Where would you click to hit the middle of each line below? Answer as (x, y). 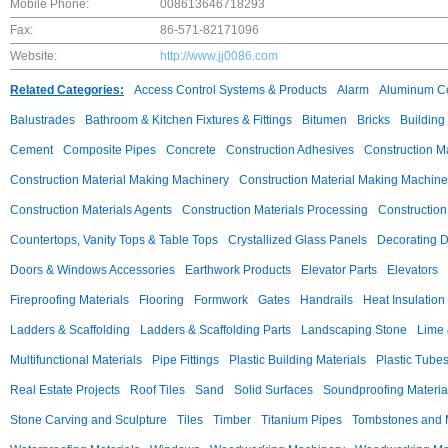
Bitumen (324, 120)
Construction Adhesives (290, 150)
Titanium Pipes (301, 420)
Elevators (412, 270)
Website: (33, 56)
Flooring (161, 300)
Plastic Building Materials (297, 360)
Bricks (373, 120)
